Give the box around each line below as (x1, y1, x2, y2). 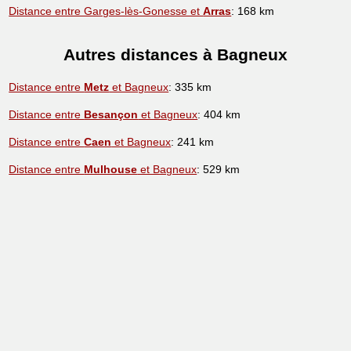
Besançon (84, 108, 139, 121)
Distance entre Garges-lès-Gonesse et (9, 4, 204, 17)
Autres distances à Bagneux (63, 45, 288, 63)
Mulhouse (84, 163, 138, 176)
